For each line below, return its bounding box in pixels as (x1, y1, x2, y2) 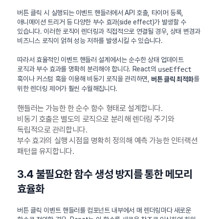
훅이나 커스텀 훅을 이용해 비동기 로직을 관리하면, (17, 74, 152, 83)
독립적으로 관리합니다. (17, 125, 88, 134)
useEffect (158, 65, 192, 73)
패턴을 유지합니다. (17, 146, 74, 156)
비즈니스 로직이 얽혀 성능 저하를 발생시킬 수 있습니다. (17, 37, 163, 45)
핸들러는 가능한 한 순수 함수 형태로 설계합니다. (17, 103, 163, 113)
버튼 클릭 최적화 (151, 75, 194, 83)
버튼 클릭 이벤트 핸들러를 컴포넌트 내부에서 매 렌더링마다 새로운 (17, 206, 191, 214)
